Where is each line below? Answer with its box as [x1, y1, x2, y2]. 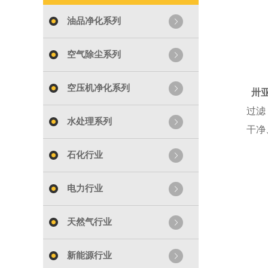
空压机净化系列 [67, 83, 130, 93]
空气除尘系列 [67, 50, 121, 59]
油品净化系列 [67, 16, 121, 26]
